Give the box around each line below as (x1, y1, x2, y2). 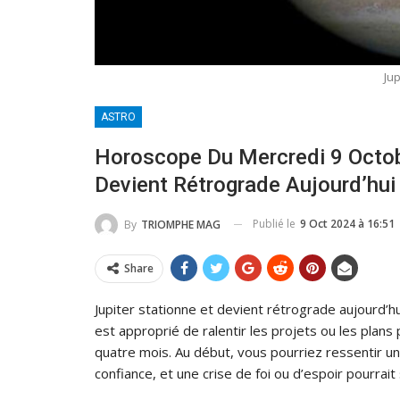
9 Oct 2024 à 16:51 (300, 215, 395, 231)
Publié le (253, 215, 298, 231)
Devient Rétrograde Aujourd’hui (95, 171, 396, 197)
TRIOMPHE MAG (141, 216, 221, 232)
